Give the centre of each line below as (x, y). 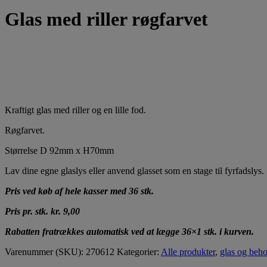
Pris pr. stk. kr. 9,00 (42, 212)
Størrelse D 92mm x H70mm (59, 151)
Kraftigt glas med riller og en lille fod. (75, 110)
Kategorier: (139, 252)
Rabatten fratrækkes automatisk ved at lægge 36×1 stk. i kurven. (129, 232)
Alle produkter (188, 252)
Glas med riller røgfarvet (106, 19)
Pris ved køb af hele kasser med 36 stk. (79, 191)
